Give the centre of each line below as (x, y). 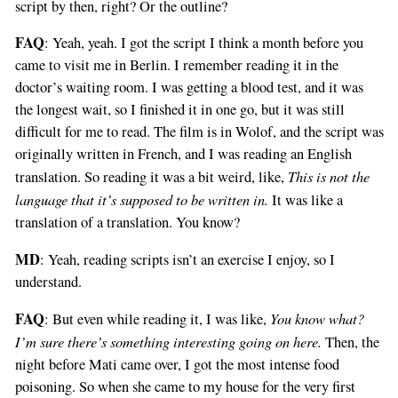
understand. (48, 281)
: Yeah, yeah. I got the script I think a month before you (203, 43)
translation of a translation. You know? (127, 223)
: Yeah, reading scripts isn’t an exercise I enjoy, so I (187, 259)
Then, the (350, 342)
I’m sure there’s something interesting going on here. (168, 342)
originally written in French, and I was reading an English (183, 154)
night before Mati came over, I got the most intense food (177, 365)
